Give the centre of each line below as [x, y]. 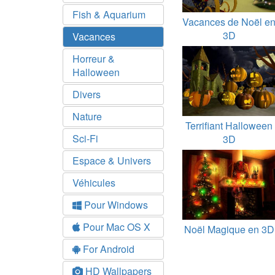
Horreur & [94, 59]
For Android [107, 249]
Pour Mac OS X [115, 227]
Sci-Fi [85, 138]
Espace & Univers [112, 161]
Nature [87, 116]
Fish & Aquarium [109, 14]
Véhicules [94, 183]
